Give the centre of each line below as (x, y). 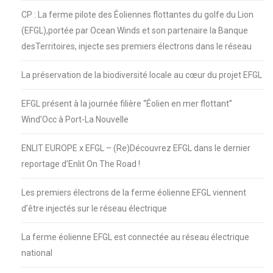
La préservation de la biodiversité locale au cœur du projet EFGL (142, 75)
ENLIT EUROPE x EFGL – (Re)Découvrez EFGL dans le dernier (136, 148)
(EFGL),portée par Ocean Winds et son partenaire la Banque (135, 30)
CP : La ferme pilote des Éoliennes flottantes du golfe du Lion (137, 14)
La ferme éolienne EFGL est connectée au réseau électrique (135, 237)
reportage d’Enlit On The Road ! (81, 164)
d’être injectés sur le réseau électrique (94, 208)
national (37, 253)
